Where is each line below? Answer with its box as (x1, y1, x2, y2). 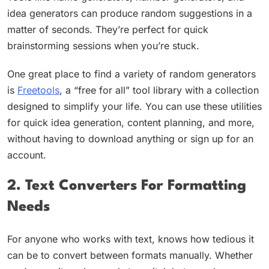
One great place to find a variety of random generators (7, 67, 256, 80)
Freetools (17, 83, 59, 96)
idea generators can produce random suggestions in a (7, 7, 252, 19)
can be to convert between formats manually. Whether (7, 249, 253, 261)
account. (7, 148, 46, 161)
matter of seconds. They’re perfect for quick (7, 23, 208, 35)
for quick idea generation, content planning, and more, (7, 116, 255, 128)
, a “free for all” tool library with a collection (59, 83, 259, 96)
